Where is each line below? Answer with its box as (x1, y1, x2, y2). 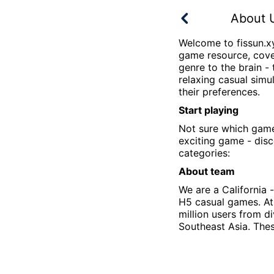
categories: (179, 147, 230, 159)
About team (179, 165, 235, 177)
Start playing (179, 104, 239, 116)
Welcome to (179, 37, 237, 49)
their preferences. (179, 86, 260, 98)
